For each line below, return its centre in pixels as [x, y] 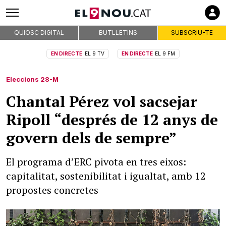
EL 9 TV [94, 53]
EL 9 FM [165, 53]
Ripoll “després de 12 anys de [112, 120]
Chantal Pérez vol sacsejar [102, 101]
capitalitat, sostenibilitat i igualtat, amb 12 [106, 176]
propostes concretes [52, 190]
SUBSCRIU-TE [192, 33]
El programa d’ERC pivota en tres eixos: [96, 162]
